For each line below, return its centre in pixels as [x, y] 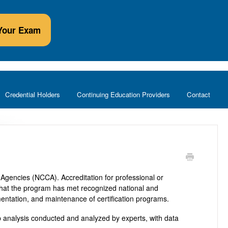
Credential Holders [33, 94]
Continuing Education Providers [123, 94]
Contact [198, 94]
